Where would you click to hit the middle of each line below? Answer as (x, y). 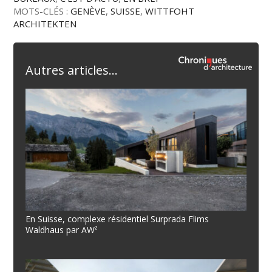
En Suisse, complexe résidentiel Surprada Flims (117, 219)
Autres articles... (72, 70)
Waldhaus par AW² (62, 230)
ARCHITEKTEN (45, 23)
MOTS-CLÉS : (42, 11)
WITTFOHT (170, 11)
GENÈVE (88, 11)
